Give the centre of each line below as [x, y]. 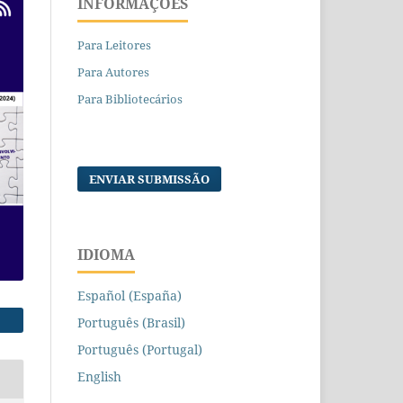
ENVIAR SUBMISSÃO [150, 179]
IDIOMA [106, 254]
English [99, 376]
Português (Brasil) [131, 322]
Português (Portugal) [140, 349]
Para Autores [113, 72]
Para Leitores [114, 45]
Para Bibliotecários [130, 99]
